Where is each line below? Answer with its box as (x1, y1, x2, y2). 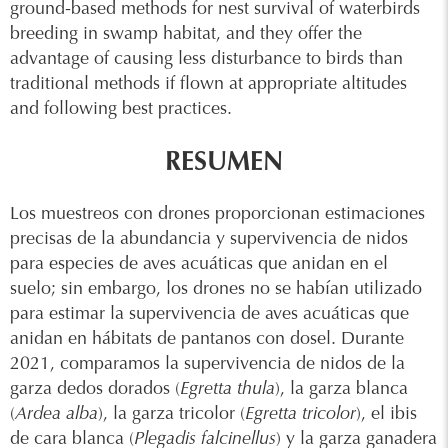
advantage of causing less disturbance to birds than (10, 51, 403, 69)
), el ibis (356, 406, 417, 424)
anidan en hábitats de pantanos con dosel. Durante (10, 331, 404, 349)
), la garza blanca (275, 381, 408, 399)
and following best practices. (10, 101, 232, 119)
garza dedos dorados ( (10, 381, 180, 399)
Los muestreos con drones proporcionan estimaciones (10, 206, 425, 224)
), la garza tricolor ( (98, 406, 245, 424)
